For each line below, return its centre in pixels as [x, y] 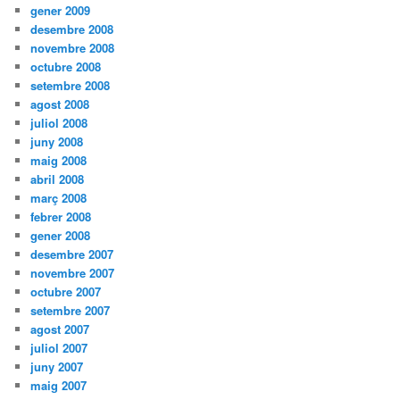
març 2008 [59, 197]
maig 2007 [59, 385]
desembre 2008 [72, 29]
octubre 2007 [66, 291]
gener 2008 [61, 235]
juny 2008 [57, 141]
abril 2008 [58, 179]
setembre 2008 [71, 85]
